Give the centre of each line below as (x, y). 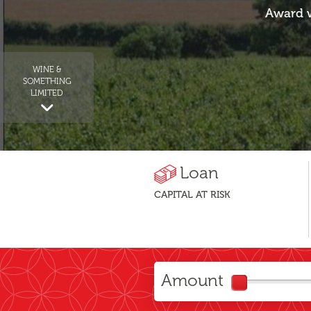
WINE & (47, 69)
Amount (192, 280)
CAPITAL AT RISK (192, 195)
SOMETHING (47, 81)
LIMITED (47, 93)
